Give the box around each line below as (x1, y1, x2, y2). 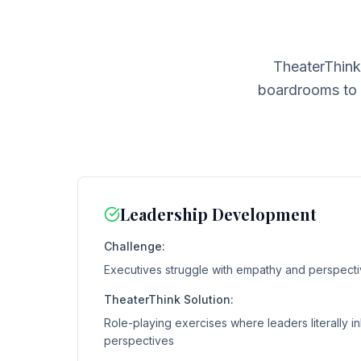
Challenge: (104, 239, 165, 253)
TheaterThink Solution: (104, 293, 234, 306)
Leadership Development (120, 203, 317, 225)
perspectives (104, 334, 174, 347)
